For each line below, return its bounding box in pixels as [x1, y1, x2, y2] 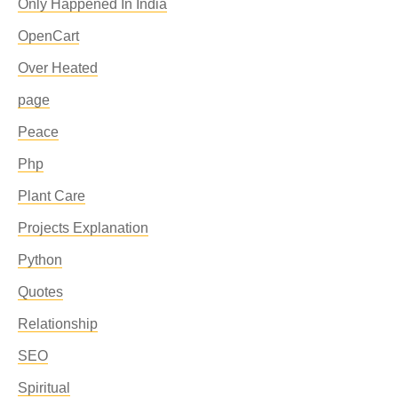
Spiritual [18, 380, 70, 395]
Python [18, 252, 62, 267]
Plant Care [18, 188, 85, 203]
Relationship [18, 316, 98, 331]
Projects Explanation [18, 220, 148, 235]
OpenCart [18, 28, 79, 44]
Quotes [18, 284, 63, 299]
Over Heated [18, 60, 98, 76]
